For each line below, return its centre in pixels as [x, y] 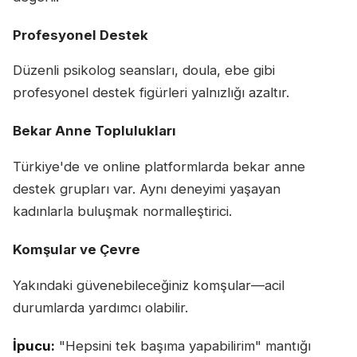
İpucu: [34, 345]
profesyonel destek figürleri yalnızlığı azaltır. [151, 93]
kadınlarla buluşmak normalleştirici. [122, 212]
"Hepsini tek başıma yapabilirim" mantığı [183, 345]
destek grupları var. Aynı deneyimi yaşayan [147, 189]
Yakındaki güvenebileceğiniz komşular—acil [149, 285]
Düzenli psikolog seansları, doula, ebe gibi [144, 71]
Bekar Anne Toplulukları [94, 131]
